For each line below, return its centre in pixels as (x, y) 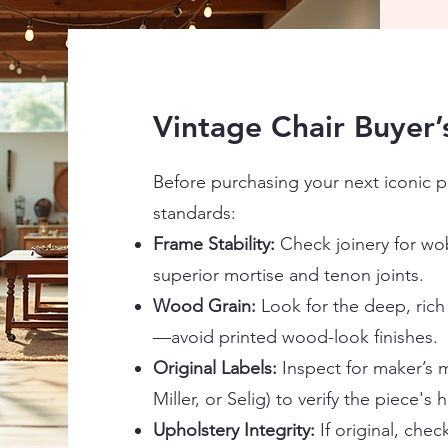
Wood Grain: (204, 306)
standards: (194, 213)
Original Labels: (214, 368)
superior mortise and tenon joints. (288, 275)
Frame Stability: (213, 244)
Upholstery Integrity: (236, 430)
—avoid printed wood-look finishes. (295, 337)
